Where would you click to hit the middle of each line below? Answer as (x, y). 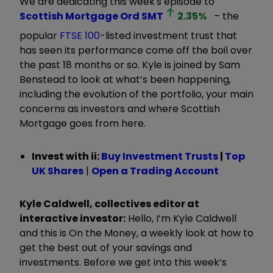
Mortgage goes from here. (83, 123)
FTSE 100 (80, 35)
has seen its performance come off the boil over (136, 50)
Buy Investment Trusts (160, 156)
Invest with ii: (66, 156)
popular (40, 35)
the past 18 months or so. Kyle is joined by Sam (130, 65)
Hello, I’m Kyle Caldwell (181, 218)
